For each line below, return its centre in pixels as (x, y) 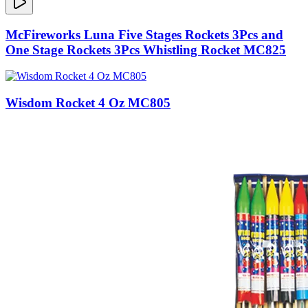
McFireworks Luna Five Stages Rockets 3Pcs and (144, 34)
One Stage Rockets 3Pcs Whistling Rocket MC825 (146, 49)
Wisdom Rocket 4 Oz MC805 (88, 103)
